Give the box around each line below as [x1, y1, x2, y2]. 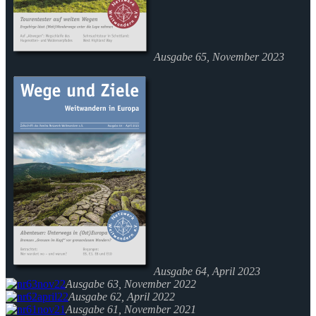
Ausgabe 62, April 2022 [68, 291, 175, 303]
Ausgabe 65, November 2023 [154, 51, 284, 63]
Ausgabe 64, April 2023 [154, 265, 260, 278]
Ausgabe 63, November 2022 [66, 278, 196, 291]
